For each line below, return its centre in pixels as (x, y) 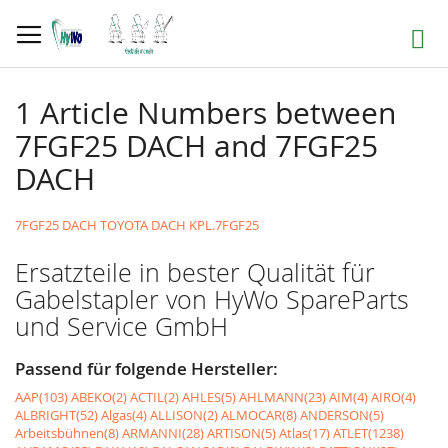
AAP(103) (41, 397)
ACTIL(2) (154, 397)
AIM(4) (348, 397)
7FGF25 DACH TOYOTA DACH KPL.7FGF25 (137, 225)
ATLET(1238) (368, 433)
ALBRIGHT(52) (56, 415)
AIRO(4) (393, 397)
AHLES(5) (209, 397)
